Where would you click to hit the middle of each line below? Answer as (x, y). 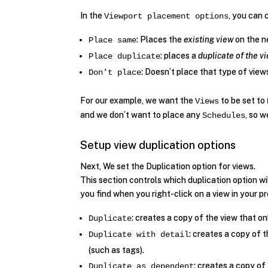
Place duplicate (125, 56)
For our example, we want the (138, 100)
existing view (209, 39)
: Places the (160, 39)
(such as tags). (117, 250)
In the (92, 15)
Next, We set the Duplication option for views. (168, 166)
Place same (113, 40)
